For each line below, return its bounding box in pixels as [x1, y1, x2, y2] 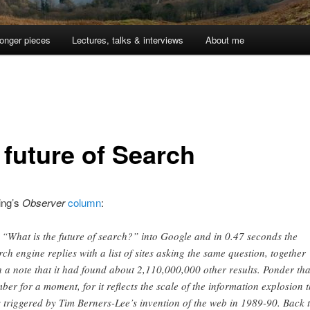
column [67, 194, 101, 210]
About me [205, 33, 244, 47]
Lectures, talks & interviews [72, 33, 184, 47]
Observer [21, 194, 65, 210]
